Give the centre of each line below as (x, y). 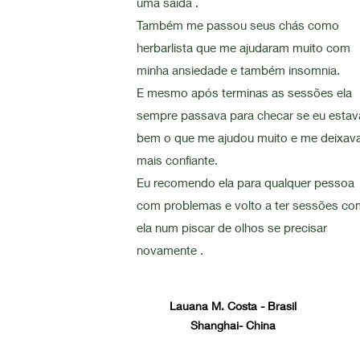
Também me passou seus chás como (238, 25)
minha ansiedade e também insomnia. (239, 70)
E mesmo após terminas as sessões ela (245, 92)
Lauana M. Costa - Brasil (233, 306)
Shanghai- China (233, 325)
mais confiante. (178, 160)
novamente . (170, 250)
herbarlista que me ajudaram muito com (244, 47)
